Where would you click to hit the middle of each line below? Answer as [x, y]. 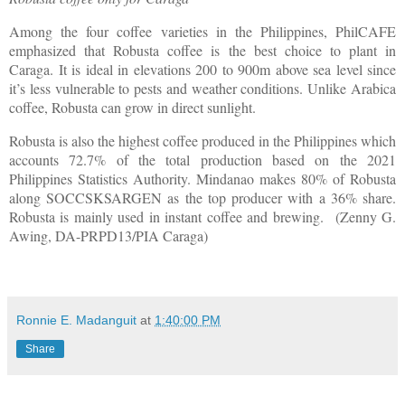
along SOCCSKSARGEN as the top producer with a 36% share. [202, 198]
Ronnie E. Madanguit [76, 320]
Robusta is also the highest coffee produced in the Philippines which [202, 141]
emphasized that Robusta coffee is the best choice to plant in [202, 51]
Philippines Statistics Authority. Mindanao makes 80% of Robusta [202, 179]
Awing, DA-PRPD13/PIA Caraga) [108, 235]
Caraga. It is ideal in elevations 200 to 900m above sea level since [202, 70]
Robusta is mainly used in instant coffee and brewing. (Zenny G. [202, 217]
